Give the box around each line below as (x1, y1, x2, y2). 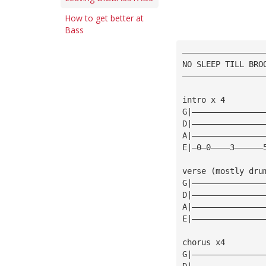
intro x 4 (182, 94, 230, 104)
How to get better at (65, 12, 144, 24)
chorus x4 (182, 237, 230, 247)
